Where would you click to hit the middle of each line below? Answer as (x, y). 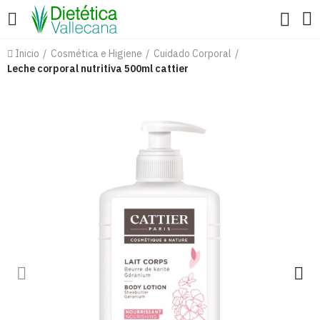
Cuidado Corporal (192, 54)
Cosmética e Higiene (96, 54)
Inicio (27, 54)
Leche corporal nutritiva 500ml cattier (98, 69)
